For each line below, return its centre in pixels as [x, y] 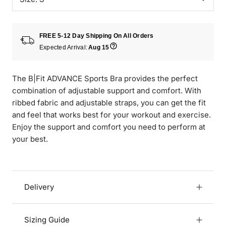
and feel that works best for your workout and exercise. [111, 115]
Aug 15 [99, 47]
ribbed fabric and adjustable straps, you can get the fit [109, 103]
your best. [30, 139]
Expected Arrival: [64, 47]
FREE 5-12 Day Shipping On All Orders [97, 36]
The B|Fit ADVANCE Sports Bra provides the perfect [105, 79]
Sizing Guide [47, 220]
